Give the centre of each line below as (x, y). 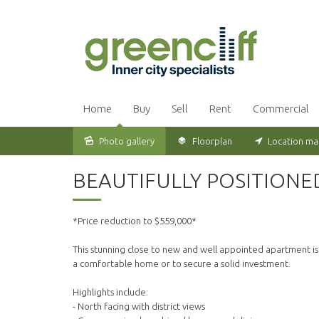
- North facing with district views (139, 307)
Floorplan (212, 141)
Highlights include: (110, 292)
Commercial (281, 109)
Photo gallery (127, 141)
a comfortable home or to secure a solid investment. (182, 264)
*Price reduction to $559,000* (135, 221)
